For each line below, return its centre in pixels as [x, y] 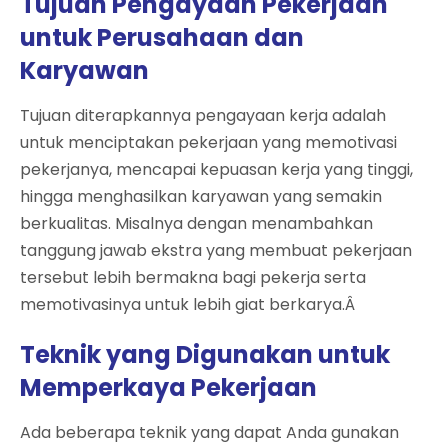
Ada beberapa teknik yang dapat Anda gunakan [209, 432]
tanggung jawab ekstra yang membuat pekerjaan [216, 250]
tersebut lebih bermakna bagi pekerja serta [193, 277]
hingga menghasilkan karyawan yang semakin [201, 196]
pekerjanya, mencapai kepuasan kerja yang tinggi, [216, 169]
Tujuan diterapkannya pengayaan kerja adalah [203, 115]
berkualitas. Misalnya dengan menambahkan [196, 223]
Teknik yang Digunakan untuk [205, 354]
